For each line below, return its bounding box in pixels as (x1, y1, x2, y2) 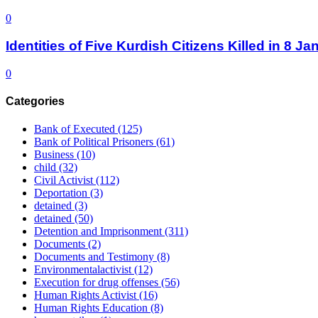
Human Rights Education (34, 302, 150, 314)
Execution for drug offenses (34, 276, 161, 289)
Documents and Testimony (34, 251, 157, 263)
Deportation (34, 187, 90, 199)
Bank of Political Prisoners (34, 136, 156, 148)
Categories (6, 95, 65, 108)
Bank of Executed (34, 123, 118, 136)
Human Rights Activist (34, 289, 139, 302)
